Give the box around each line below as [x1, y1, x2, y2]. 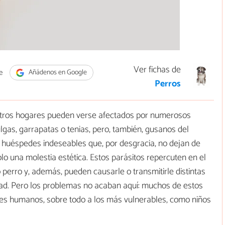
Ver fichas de [134, 62, 181, 78]
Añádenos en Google [27, 67, 87, 78]
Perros [155, 76, 181, 92]
